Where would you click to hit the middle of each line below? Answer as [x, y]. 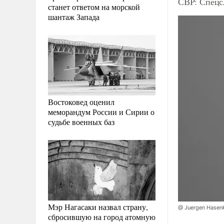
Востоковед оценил [81, 101]
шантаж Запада [74, 16]
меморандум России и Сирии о [101, 111]
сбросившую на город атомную [102, 216]
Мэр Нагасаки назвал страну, [98, 206]
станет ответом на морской [94, 6]
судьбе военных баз [81, 121]
